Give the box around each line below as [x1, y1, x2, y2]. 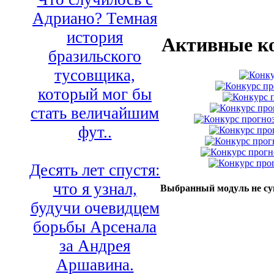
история [67, 28, 123, 47]
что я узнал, [53, 180, 137, 199]
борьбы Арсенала [33, 218, 157, 237]
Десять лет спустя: [29, 161, 160, 180]
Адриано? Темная [32, 9, 157, 28]
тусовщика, [54, 66, 135, 85]
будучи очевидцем [30, 199, 160, 218]
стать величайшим [31, 104, 159, 123]
